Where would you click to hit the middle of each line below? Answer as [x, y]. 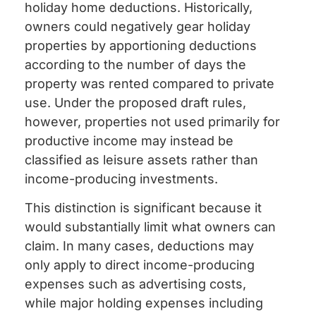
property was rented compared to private [150, 83]
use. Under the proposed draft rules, [135, 102]
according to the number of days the [135, 64]
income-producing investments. [121, 178]
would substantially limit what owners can [150, 227]
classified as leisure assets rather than [141, 159]
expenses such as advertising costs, [135, 284]
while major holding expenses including [144, 303]
